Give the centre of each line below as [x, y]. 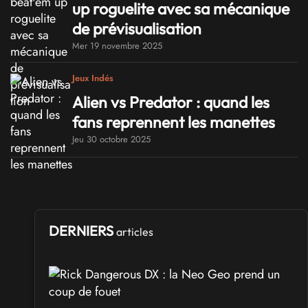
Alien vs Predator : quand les [171, 102]
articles [135, 231]
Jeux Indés [93, 78]
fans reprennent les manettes [174, 122]
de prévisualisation [137, 28]
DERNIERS [82, 230]
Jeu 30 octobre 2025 [111, 140]
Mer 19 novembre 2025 [117, 45]
